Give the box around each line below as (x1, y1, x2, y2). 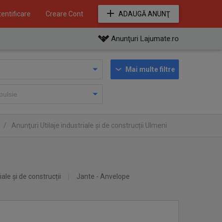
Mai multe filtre (125, 65, 175, 73)
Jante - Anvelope (76, 172, 130, 180)
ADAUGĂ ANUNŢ (118, 10, 170, 18)
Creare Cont (46, 10, 83, 18)
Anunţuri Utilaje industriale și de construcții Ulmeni (11, 121, 167, 129)
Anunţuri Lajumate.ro (111, 34, 179, 43)
